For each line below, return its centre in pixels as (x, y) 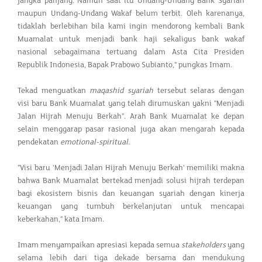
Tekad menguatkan (54, 90)
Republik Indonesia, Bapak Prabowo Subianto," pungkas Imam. (125, 65)
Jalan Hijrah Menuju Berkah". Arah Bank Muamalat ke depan (131, 116)
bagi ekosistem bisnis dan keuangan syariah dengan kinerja (131, 193)
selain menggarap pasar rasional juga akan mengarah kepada (131, 129)
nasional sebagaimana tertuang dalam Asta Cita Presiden (131, 52)
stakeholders (203, 245)
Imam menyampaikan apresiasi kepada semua (99, 245)
